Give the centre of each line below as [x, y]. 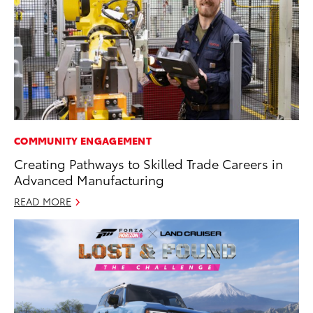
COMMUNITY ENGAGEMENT [83, 140]
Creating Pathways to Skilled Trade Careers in [148, 163]
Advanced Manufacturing [89, 179]
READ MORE [43, 201]
